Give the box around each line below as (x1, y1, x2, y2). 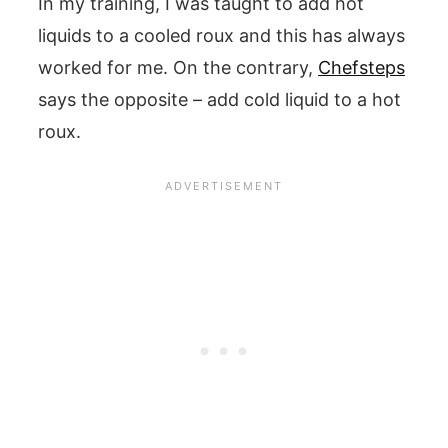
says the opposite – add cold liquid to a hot (38, 88, 401, 110)
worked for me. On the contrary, (38, 56, 318, 78)
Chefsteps (318, 56, 405, 78)
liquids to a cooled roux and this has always (38, 24, 405, 46)
